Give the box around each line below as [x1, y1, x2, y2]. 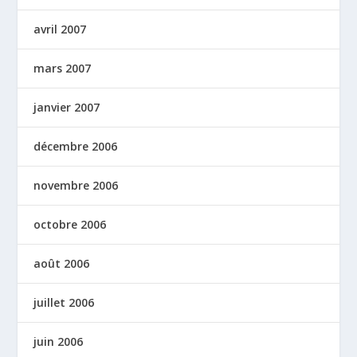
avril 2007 [33, 22, 87, 37]
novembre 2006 [33, 178, 119, 194]
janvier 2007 [33, 100, 100, 116]
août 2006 [33, 256, 90, 272]
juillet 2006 [33, 295, 95, 311]
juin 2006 [33, 334, 84, 350]
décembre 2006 [33, 139, 118, 155]
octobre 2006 [33, 217, 107, 233]
